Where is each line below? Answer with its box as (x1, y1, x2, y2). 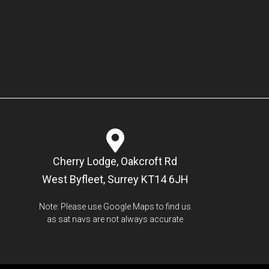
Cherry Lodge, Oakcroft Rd (53, 154, 178, 168)
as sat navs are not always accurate (47, 214, 184, 224)
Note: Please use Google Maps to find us (39, 201, 192, 211)
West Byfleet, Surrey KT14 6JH (41, 172, 189, 186)
